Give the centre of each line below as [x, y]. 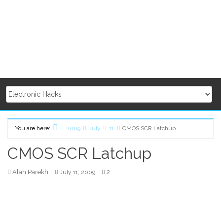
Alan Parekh [30, 172]
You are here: [33, 129]
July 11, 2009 [77, 172]
